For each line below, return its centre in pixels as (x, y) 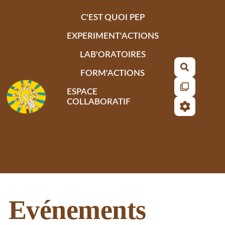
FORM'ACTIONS (113, 73)
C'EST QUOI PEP (113, 17)
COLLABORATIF (98, 101)
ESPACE (82, 91)
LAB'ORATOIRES (113, 54)
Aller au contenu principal (61, 12)
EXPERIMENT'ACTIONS (113, 36)
